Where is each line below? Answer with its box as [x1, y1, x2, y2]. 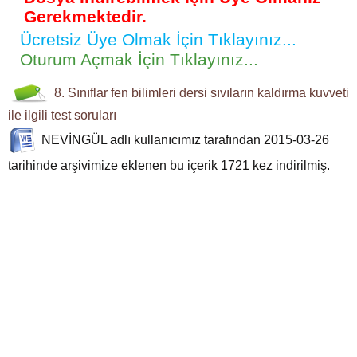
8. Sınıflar [54, 86, 108, 100]
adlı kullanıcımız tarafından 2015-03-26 [107, 132, 329, 147]
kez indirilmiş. [249, 158, 330, 172]
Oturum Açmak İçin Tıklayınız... [20, 50, 258, 69]
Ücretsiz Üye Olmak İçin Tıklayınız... [20, 30, 296, 49]
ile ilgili [8, 108, 48, 122]
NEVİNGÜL [41, 132, 107, 147]
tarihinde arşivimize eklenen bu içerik [8, 158, 221, 172]
